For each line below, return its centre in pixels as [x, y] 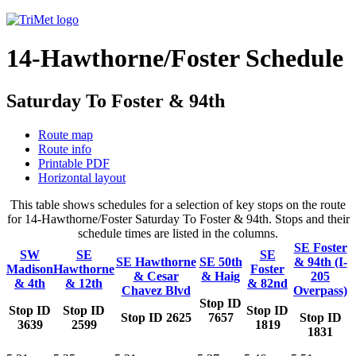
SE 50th [221, 261]
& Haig [221, 276]
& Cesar [156, 276]
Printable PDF [74, 163]
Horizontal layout [82, 177]
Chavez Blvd [156, 290]
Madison [30, 269]
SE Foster [320, 247]
